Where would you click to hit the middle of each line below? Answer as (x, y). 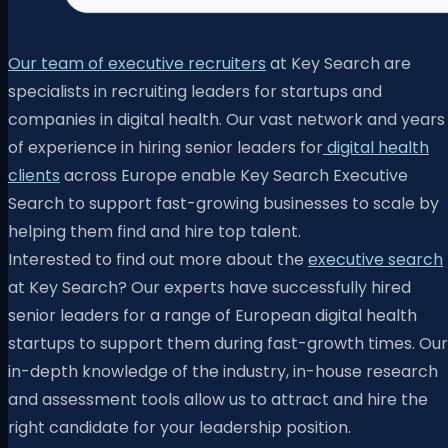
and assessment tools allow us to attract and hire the (218, 399)
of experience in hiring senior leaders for (165, 147)
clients (34, 175)
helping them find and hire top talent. (154, 231)
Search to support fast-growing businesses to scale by (223, 203)
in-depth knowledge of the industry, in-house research (223, 371)
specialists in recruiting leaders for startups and (195, 91)
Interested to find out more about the (158, 259)
